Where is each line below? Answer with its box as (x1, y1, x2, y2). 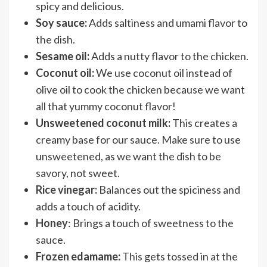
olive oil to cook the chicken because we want (36, 83, 245, 96)
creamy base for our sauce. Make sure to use (36, 133, 241, 146)
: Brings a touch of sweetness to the (68, 216, 234, 229)
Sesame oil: (36, 49, 91, 63)
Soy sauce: (36, 16, 89, 29)
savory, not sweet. (36, 166, 120, 179)
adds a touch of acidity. (36, 200, 141, 213)
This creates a (172, 116, 237, 129)
